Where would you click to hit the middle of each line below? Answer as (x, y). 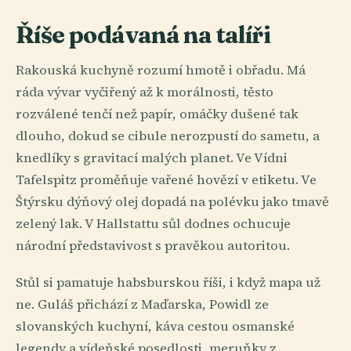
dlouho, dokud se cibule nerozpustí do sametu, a (168, 136)
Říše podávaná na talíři (143, 35)
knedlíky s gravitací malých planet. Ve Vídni (152, 157)
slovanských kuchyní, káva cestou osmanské (155, 327)
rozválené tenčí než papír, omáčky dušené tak (157, 114)
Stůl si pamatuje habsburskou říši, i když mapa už (168, 283)
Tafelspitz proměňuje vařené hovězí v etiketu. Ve (166, 179)
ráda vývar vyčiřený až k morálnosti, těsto (145, 92)
